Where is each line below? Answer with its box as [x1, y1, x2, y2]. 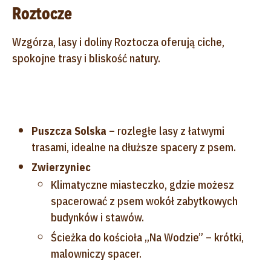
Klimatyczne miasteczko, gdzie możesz [51, 177, 234, 192]
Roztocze [12, 2, 72, 25]
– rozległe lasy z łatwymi [106, 123, 224, 138]
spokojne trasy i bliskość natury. [12, 51, 160, 65]
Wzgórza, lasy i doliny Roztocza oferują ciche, [12, 34, 224, 49]
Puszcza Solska [31, 123, 106, 138]
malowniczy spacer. [51, 246, 142, 261]
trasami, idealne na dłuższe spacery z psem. [31, 140, 236, 154]
